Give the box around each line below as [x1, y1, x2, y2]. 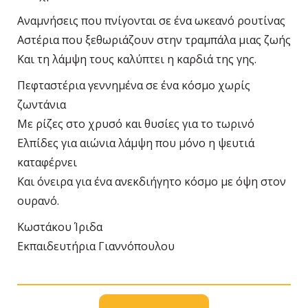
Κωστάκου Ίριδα [17, 219, 102, 235]
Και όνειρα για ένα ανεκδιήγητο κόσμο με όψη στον [17, 174, 286, 190]
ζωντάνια [17, 97, 66, 113]
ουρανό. [17, 193, 59, 209]
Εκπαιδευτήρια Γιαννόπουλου [17, 239, 175, 254]
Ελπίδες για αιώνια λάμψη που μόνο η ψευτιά [17, 135, 254, 151]
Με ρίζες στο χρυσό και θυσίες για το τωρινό [17, 116, 254, 132]
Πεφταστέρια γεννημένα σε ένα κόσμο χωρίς [17, 78, 250, 93]
